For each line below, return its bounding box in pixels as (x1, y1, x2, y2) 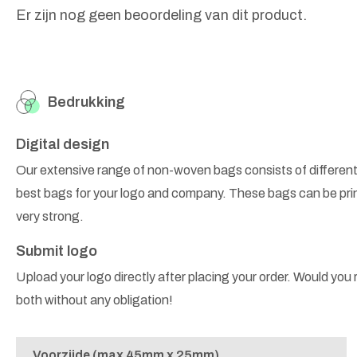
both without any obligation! (16, 293, 173, 308)
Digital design (16, 136, 109, 153)
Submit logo (16, 243, 97, 260)
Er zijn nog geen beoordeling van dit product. (16, 7, 307, 24)
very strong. (16, 210, 84, 224)
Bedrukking (48, 94, 125, 111)
